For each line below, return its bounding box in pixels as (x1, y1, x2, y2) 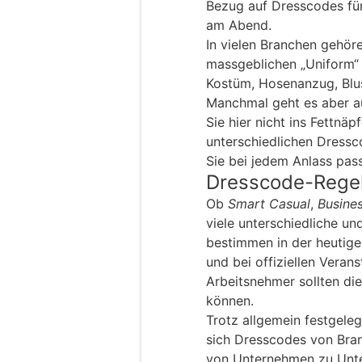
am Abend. (206, 16, 271, 33)
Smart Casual (228, 195, 310, 212)
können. (206, 292, 254, 309)
